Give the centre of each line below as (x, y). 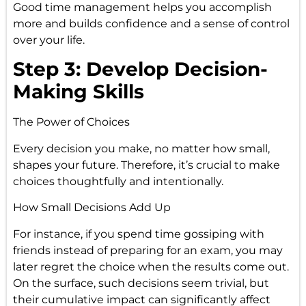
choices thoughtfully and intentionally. (118, 181)
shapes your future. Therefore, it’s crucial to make (146, 165)
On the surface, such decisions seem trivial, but (141, 283)
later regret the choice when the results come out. (151, 266)
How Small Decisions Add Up (92, 208)
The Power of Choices (71, 122)
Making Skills (78, 92)
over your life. (48, 40)
